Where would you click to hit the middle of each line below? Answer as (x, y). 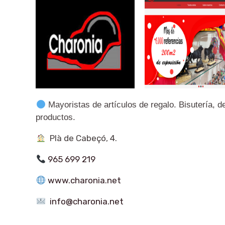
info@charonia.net (86, 202)
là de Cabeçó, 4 (85, 138)
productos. (56, 118)
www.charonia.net (84, 181)
